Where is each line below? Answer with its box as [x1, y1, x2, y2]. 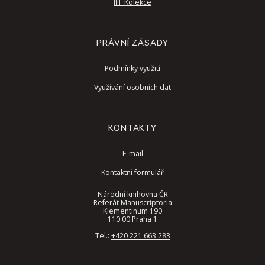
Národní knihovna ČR [97, 189, 168, 199]
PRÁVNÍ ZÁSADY [96, 37, 169, 47]
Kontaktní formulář [101, 167, 164, 177]
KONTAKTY [108, 122, 157, 132]
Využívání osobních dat [94, 82, 171, 92]
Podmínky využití [105, 63, 160, 73]
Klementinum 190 [103, 206, 162, 216]
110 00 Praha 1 [108, 214, 157, 224]
